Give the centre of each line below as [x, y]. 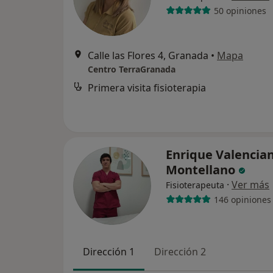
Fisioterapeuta [195, 185]
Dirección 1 [109, 252]
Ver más [250, 185]
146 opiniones [242, 199]
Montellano [202, 170]
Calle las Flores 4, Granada [148, 55]
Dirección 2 [180, 252]
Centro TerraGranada [132, 69]
